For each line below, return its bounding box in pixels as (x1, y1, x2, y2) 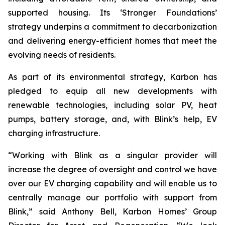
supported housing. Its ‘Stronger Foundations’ (8, 8, 217, 18)
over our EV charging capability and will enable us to (8, 178, 217, 188)
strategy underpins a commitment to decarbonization (8, 22, 217, 32)
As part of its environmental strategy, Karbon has (8, 72, 217, 82)
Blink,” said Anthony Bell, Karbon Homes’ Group (8, 206, 217, 216)
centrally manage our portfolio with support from (8, 192, 217, 202)
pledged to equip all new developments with (8, 86, 217, 96)
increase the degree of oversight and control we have (8, 164, 217, 174)
